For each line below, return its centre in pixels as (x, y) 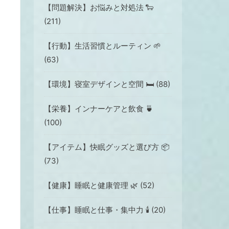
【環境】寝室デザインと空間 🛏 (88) (107, 84)
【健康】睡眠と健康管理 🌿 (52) (99, 186)
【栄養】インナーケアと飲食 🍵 (99, 109)
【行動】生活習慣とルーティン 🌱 (102, 46)
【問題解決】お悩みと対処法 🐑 (99, 8)
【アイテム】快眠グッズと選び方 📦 (107, 147)
